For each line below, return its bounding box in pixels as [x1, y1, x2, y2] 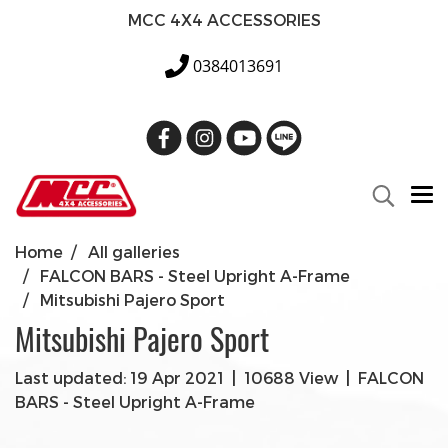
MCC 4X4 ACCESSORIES [127, 10, 321, 29]
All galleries [88, 242, 180, 261]
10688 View [244, 368, 338, 387]
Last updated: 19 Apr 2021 [15, 368, 224, 387]
